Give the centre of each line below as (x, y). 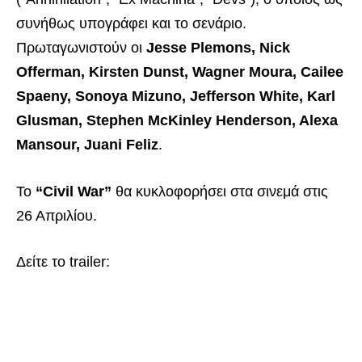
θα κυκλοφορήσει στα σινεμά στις (220, 191)
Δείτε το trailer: (63, 262)
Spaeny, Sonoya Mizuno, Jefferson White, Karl (176, 96)
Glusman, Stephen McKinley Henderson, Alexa (177, 120)
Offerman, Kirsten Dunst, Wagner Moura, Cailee (180, 72)
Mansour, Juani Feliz (87, 144)
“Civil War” (74, 191)
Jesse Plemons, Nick (218, 47)
